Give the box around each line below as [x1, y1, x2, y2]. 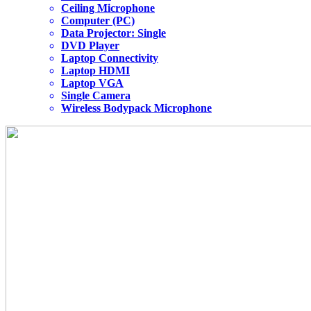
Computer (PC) [61, 15, 135, 27]
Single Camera [61, 90, 131, 102]
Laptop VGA [61, 77, 124, 90]
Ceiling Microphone [61, 2, 155, 15]
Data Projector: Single [61, 27, 166, 40]
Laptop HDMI [61, 65, 130, 77]
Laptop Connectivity [61, 52, 158, 65]
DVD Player [61, 40, 119, 52]
